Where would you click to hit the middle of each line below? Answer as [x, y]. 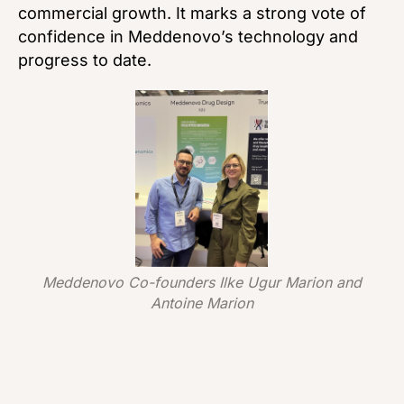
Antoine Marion [202, 303]
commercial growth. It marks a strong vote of [192, 13]
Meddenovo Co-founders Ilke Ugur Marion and [202, 283]
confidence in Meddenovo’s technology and [188, 36]
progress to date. [85, 60]
